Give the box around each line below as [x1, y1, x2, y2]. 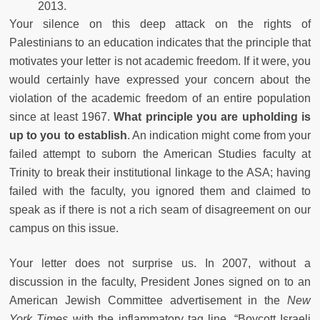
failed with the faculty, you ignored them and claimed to [9, 185, 311, 198]
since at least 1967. [9, 111, 114, 124]
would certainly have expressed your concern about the [9, 74, 311, 86]
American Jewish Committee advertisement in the [9, 294, 287, 307]
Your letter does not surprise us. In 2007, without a [9, 257, 311, 270]
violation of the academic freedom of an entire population [9, 92, 311, 105]
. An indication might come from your [126, 129, 311, 142]
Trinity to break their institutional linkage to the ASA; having [9, 166, 311, 179]
